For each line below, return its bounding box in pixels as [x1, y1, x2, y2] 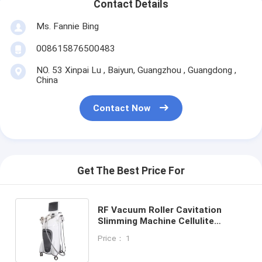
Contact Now [93, 103, 151, 114]
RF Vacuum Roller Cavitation [98, 204, 222, 215]
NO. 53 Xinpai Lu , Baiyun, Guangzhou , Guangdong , [36, 64, 236, 75]
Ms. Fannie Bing [36, 20, 99, 32]
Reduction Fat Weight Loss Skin [98, 226, 237, 237]
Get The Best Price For [77, 165, 185, 177]
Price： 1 [98, 233, 130, 243]
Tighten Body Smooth [98, 237, 194, 249]
